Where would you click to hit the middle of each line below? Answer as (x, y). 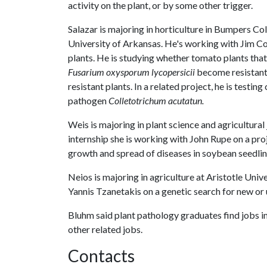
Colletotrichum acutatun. (156, 100)
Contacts (101, 256)
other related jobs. (105, 229)
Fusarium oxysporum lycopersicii (131, 72)
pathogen (88, 100)
